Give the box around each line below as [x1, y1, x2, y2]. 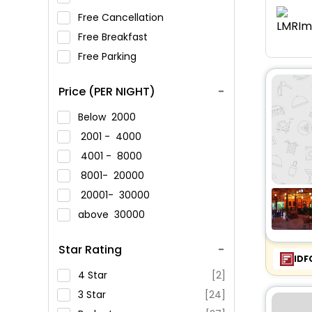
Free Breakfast [77, 30, 150, 44]
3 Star [77, 288, 106, 302]
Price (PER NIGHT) [58, 84, 155, 100]
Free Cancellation [77, 10, 166, 24]
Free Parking [77, 49, 139, 63]
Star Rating [58, 242, 122, 258]
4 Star [77, 268, 107, 282]
